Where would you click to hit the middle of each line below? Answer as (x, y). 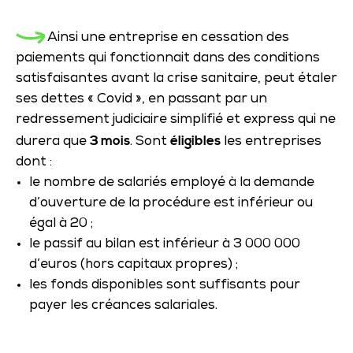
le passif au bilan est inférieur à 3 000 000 (165, 244)
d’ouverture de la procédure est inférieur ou (171, 203)
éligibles (195, 141)
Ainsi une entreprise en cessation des (167, 38)
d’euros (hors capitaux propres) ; (134, 265)
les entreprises (271, 142)
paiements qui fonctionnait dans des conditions (168, 58)
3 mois (110, 141)
